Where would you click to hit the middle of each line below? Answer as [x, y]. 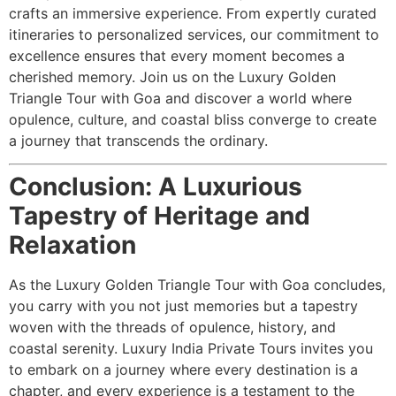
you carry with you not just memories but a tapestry [183, 306]
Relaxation [72, 245]
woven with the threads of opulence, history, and [172, 327]
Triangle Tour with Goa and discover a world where [180, 98]
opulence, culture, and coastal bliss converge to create [193, 119]
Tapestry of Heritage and [160, 216]
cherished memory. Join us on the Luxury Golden [172, 76]
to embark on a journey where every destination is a [183, 370]
